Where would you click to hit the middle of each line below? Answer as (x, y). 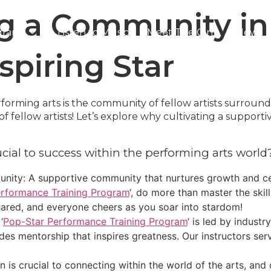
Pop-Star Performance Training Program (95, 222)
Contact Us (98, 52)
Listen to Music (93, 32)
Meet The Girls (183, 32)
